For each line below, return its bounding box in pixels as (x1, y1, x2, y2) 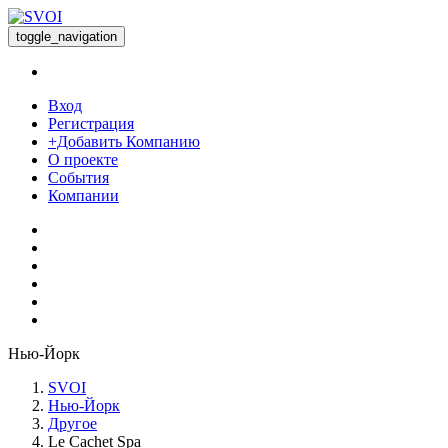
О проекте (48, 151, 118, 168)
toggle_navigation (16, 29, 117, 44)
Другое (48, 415, 97, 432)
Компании (48, 187, 119, 204)
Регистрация (48, 115, 134, 132)
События (48, 169, 109, 186)
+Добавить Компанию (48, 133, 200, 150)
